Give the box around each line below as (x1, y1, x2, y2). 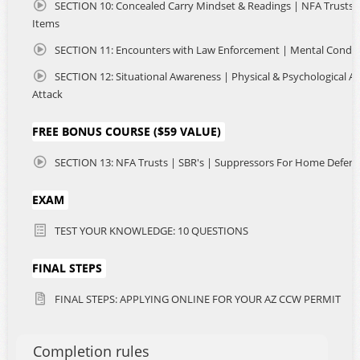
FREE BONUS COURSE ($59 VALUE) (32, 124, 221, 140)
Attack (32, 87, 63, 102)
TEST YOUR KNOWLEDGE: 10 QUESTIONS (55, 223, 248, 239)
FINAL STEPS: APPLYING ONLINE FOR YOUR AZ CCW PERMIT (55, 292, 341, 307)
